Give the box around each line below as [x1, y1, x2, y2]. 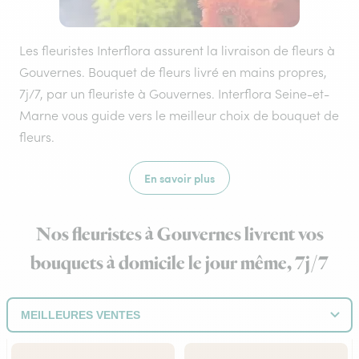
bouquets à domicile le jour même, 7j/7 [30, 251, 329, 276]
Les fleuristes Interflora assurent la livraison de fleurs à [19, 42, 335, 58]
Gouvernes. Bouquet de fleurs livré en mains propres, [19, 64, 327, 80]
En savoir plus [144, 170, 215, 186]
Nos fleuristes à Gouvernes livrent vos [35, 222, 324, 248]
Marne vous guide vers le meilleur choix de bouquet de [19, 107, 339, 123]
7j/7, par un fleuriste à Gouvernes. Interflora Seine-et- [19, 86, 329, 102]
